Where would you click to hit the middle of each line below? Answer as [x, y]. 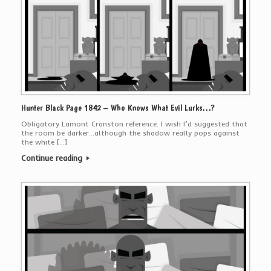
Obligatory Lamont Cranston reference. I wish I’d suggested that [134, 124]
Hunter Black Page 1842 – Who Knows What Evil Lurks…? [118, 108]
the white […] [44, 142]
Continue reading [53, 158]
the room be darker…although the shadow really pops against [130, 133]
